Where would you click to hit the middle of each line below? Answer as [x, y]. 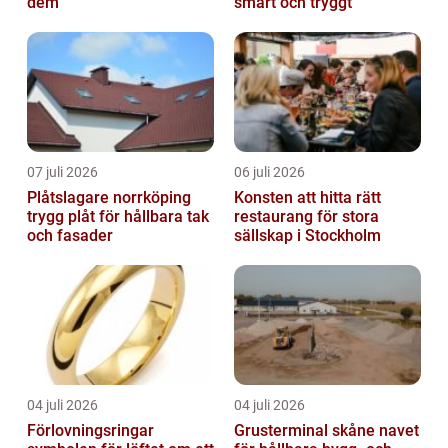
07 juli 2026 [62, 171]
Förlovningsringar [90, 430]
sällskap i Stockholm [307, 235]
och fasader [70, 235]
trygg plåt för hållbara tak [118, 216]
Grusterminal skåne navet [306, 430]
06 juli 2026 [269, 171]
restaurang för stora [306, 216]
